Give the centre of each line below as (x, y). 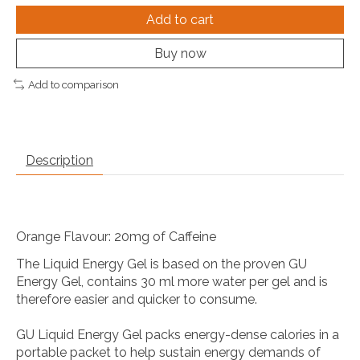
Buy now (180, 53)
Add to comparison (73, 84)
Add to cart (180, 19)
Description (59, 160)
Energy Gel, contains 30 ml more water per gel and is (172, 281)
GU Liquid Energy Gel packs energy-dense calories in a (178, 334)
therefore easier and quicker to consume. (137, 299)
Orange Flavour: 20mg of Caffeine (116, 236)
